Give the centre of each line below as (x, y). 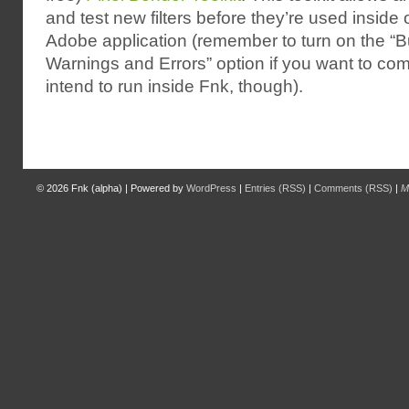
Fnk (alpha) (97, 188)
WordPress (211, 188)
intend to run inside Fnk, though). (174, 86)
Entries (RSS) (275, 188)
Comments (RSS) (353, 188)
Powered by (158, 188)
